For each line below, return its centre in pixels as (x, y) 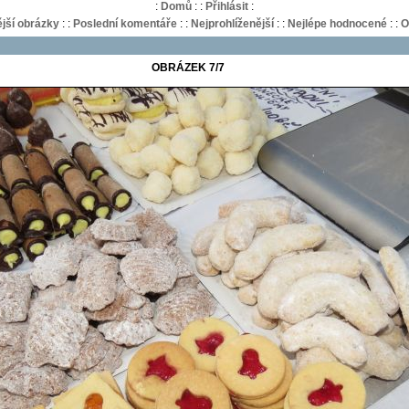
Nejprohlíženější (232, 24)
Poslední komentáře (125, 24)
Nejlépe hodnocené (337, 24)
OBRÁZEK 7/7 (188, 68)
